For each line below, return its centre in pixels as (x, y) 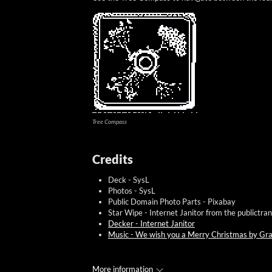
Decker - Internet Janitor (151, 224)
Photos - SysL (132, 191)
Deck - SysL (129, 180)
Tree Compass (110, 122)
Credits (113, 160)
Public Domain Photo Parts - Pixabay (172, 202)
